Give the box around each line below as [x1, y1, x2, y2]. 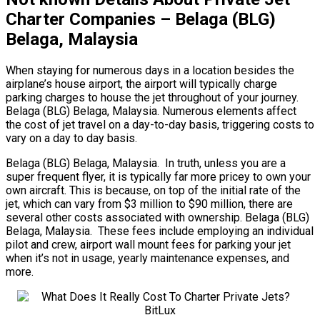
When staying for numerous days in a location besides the [6, 64, 294, 78]
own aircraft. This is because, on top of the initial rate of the [6, 184, 301, 198]
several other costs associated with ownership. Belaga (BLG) [6, 211, 309, 225]
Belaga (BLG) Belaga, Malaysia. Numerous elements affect [6, 104, 296, 119]
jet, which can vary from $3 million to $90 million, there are [6, 197, 293, 211]
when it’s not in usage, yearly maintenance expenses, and [6, 251, 289, 266]
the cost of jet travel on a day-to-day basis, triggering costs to [6, 118, 314, 132]
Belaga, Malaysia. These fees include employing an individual [6, 224, 314, 239]
